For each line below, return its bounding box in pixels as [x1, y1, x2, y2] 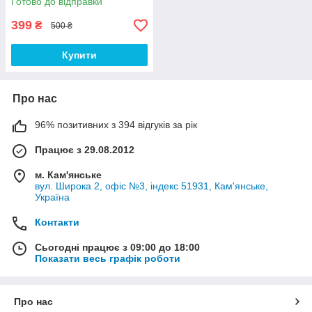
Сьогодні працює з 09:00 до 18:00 [35, 242, 200, 253]
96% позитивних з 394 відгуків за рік [35, 119, 197, 131]
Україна [35, 192, 70, 203]
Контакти [35, 217, 79, 228]
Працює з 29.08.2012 [35, 144, 134, 156]
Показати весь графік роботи [35, 253, 180, 265]
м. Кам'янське [35, 169, 102, 181]
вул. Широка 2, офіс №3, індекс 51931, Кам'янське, [35, 180, 268, 192]
